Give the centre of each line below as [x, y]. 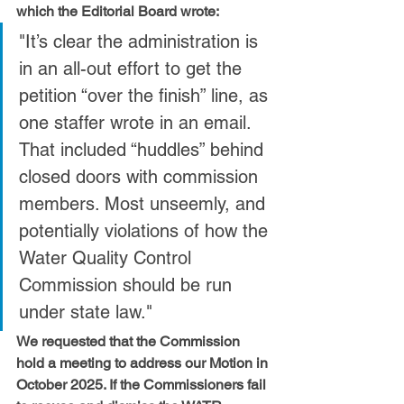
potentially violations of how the [146, 230]
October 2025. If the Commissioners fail [143, 384]
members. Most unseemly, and [145, 203]
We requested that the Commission [130, 341]
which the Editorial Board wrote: [118, 11]
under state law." [86, 312]
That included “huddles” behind [144, 149]
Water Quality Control [108, 257]
